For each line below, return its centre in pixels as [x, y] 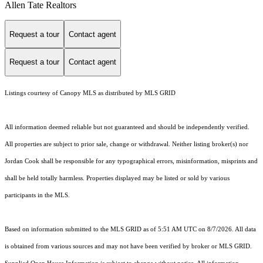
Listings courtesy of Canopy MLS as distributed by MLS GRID [90, 93]
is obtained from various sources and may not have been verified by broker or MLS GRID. [128, 246]
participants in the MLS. [37, 195]
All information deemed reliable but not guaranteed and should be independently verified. [127, 127]
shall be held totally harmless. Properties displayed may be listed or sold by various [117, 178]
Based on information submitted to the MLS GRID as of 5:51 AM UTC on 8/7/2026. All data [130, 229]
